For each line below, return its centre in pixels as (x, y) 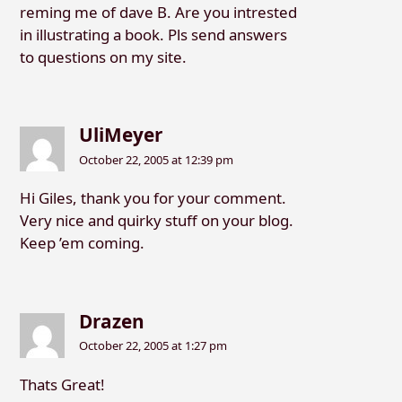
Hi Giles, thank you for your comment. (153, 198)
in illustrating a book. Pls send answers (153, 34)
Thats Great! (62, 385)
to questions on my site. (103, 57)
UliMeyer (121, 135)
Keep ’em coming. (82, 243)
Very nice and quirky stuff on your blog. (156, 221)
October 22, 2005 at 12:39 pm (157, 159)
